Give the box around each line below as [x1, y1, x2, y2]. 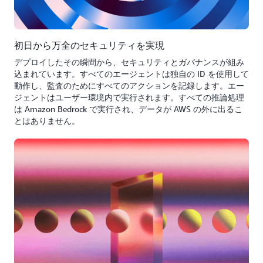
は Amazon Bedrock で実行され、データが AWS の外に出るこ [14, 103, 242, 114]
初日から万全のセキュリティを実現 [14, 39, 164, 51]
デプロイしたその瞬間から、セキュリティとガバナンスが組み [14, 56, 244, 67]
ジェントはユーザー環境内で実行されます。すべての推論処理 [14, 92, 244, 102]
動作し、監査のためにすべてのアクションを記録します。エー [14, 80, 244, 90]
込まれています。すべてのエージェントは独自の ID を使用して [14, 68, 249, 79]
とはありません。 [14, 115, 80, 126]
